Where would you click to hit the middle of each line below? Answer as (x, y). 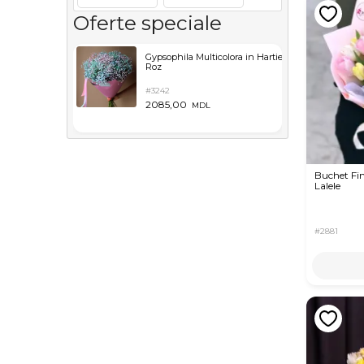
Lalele (327, 186)
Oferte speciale (147, 23)
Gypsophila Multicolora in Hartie (214, 57)
